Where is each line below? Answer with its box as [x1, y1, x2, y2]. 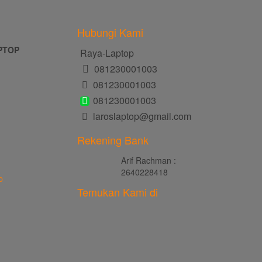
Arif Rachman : [121, 154, 177, 166]
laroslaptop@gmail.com [90, 109, 191, 123]
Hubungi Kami [77, 25, 144, 40]
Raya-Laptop [80, 46, 135, 60]
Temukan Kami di [77, 184, 158, 199]
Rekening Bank [77, 132, 149, 147]
